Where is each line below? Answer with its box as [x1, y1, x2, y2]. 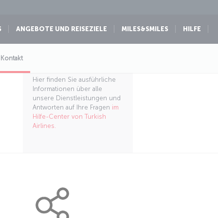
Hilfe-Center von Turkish [32, 113, 106, 120]
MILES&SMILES [122, 25, 168, 33]
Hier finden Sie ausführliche [32, 76, 116, 83]
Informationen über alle [32, 85, 102, 92]
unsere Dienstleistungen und [32, 94, 121, 102]
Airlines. [32, 122, 56, 129]
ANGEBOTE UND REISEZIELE [16, 25, 107, 33]
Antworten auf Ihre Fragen [32, 104, 112, 111]
